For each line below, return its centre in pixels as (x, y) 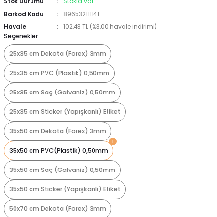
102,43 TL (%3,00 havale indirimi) (110, 26)
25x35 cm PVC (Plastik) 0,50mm (59, 73)
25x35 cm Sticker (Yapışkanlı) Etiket (65, 112)
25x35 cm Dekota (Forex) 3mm (58, 54)
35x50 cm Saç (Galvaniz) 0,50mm (62, 170)
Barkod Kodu (24, 14)
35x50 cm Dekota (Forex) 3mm (58, 131)
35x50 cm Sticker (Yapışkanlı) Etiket (65, 189)
